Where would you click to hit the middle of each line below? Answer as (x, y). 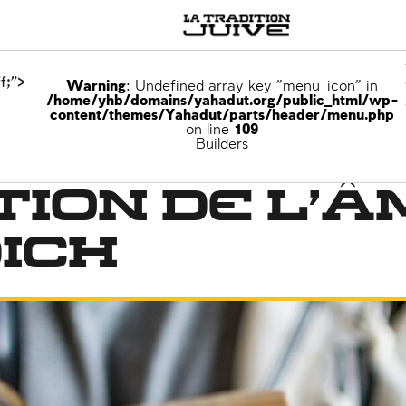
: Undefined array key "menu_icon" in (252, 87)
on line (210, 130)
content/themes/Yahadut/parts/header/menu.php (222, 116)
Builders (222, 145)
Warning (97, 87)
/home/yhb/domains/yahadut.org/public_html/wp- (222, 101)
